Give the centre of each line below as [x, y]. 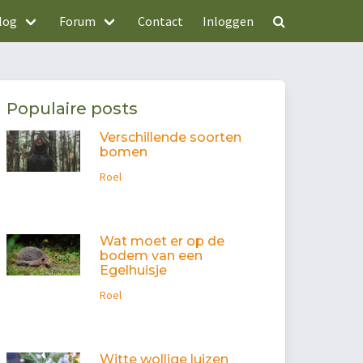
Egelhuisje [133, 271]
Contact [160, 21]
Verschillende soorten [170, 138]
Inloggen [228, 21]
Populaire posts [72, 109]
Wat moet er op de [162, 241]
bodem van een [151, 256]
